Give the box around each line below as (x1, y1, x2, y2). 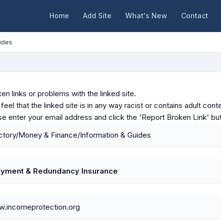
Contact (181, 11, 208, 20)
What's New (125, 11, 167, 20)
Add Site (82, 11, 111, 20)
